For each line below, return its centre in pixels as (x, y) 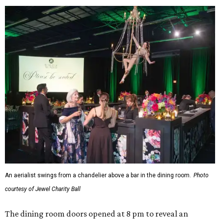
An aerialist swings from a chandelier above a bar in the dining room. (98, 176)
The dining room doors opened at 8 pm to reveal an (96, 214)
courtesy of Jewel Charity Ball (43, 189)
